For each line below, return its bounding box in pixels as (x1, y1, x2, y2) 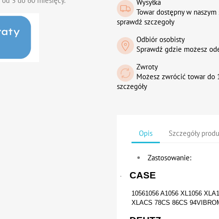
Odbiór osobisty (136, 35, 185, 44)
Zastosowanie (148, 153, 190, 162)
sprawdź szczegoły (117, 17, 175, 26)
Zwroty (136, 62, 158, 71)
